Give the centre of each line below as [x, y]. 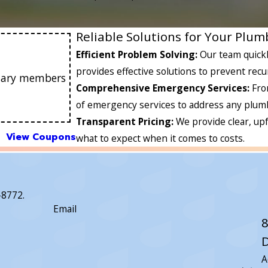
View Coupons [41, 137]
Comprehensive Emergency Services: [164, 88]
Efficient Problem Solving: [138, 55]
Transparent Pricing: [126, 122]
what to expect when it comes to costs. [161, 138]
